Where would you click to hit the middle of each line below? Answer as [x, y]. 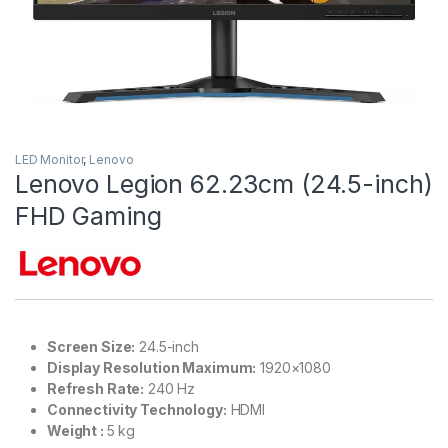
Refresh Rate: [96, 389]
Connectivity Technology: [137, 410]
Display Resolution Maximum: [152, 368]
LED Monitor [49, 160]
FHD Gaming [88, 216]
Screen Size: [91, 347]
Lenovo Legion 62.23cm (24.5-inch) [224, 184]
